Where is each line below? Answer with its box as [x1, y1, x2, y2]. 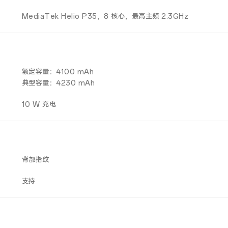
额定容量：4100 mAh [21, 68, 94, 76]
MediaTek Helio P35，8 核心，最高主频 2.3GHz [21, 12, 189, 21]
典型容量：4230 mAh [21, 79, 95, 88]
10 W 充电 [21, 100, 56, 109]
